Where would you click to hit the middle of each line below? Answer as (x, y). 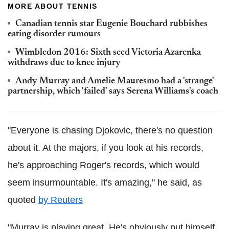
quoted (23, 200)
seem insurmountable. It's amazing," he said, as (105, 182)
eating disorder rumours (54, 34)
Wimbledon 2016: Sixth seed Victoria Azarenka (108, 52)
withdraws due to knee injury (64, 63)
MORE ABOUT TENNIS (53, 6)
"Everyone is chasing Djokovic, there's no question (110, 130)
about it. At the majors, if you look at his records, (106, 147)
